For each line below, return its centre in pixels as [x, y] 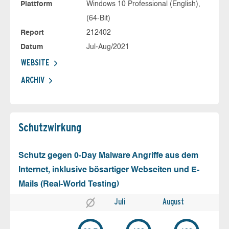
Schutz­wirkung [50, 128]
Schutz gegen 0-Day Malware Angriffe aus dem [108, 156]
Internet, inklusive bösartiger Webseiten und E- [109, 170]
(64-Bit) [98, 19]
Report [32, 33]
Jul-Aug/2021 [108, 47]
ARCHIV [33, 80]
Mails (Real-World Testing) [69, 185]
